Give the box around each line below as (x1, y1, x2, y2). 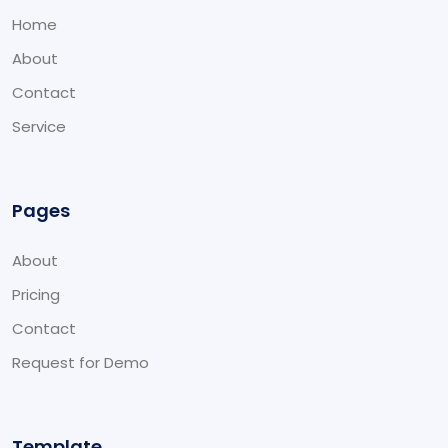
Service (12, 116, 66, 137)
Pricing (12, 284, 60, 305)
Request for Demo (12, 352, 149, 373)
